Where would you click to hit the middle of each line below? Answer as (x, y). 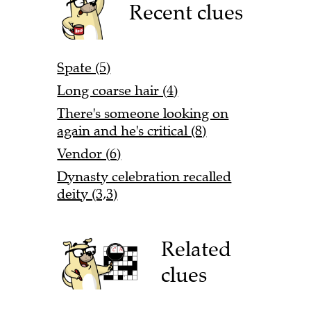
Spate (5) (84, 67)
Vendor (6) (89, 153)
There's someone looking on (143, 113)
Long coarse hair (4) (118, 90)
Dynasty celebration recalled (144, 176)
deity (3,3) (87, 194)
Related (196, 249)
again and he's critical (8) (132, 131)
